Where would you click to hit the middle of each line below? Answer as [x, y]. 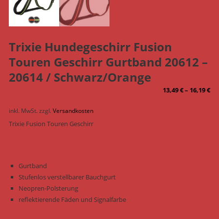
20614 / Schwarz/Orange [80, 77]
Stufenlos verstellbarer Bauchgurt [67, 177]
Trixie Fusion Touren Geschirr [51, 124]
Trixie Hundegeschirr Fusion [90, 47]
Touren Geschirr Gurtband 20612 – [108, 62]
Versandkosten [73, 111]
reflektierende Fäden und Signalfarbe [72, 200]
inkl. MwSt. [23, 111]
